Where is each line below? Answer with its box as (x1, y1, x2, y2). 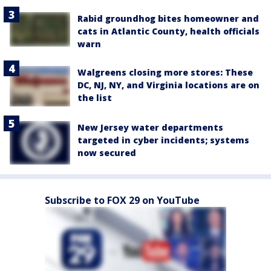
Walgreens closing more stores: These (77, 67, 253, 79)
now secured (77, 147, 136, 158)
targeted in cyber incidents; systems (77, 134, 249, 146)
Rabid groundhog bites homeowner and (77, 13, 259, 25)
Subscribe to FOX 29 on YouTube (45, 194, 200, 207)
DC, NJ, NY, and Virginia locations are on (77, 79, 260, 91)
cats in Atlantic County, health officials (77, 25, 260, 38)
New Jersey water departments (77, 122, 223, 133)
